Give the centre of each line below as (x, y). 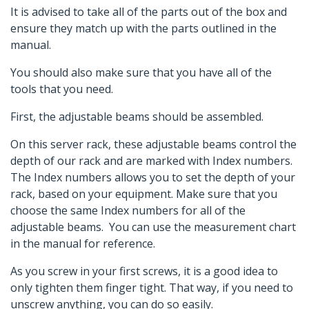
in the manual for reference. (83, 244)
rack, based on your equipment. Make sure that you (144, 194)
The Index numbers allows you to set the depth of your (153, 178)
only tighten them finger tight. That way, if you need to (152, 288)
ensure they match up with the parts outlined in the (143, 29)
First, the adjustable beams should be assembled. (138, 117)
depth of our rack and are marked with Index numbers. (153, 161)
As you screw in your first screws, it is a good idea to (144, 271)
